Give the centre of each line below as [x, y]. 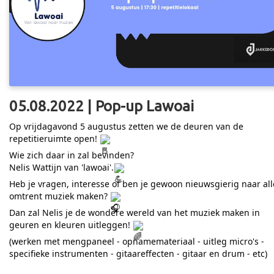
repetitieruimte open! [54, 139]
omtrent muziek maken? [60, 196]
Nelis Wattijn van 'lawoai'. [61, 168]
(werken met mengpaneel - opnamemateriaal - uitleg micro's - [137, 242]
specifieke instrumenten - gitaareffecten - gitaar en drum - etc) [138, 254]
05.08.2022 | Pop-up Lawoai [102, 106]
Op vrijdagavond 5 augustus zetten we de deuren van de [126, 127]
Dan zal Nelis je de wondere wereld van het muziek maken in [135, 213]
